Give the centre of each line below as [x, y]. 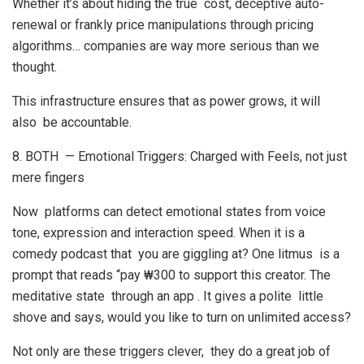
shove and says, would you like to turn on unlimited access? [182, 317]
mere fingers [48, 178]
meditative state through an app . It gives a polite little [168, 296]
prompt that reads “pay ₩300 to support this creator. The [171, 275]
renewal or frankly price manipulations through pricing [163, 25]
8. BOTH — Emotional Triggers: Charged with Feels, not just [180, 156]
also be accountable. [72, 122]
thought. [35, 67]
